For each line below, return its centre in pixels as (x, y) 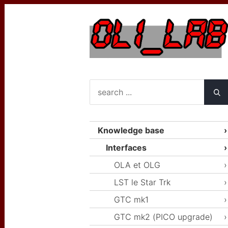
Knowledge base (131, 131)
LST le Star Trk (142, 182)
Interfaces (126, 148)
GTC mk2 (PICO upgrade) (163, 217)
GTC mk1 (131, 200)
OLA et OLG (137, 165)
